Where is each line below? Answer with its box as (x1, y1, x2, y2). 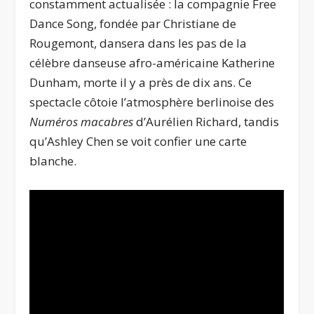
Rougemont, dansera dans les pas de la (29, 34, 247, 51)
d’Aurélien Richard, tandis (136, 113, 280, 130)
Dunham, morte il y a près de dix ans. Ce (29, 74, 252, 90)
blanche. (29, 152, 77, 169)
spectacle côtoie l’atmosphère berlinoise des (29, 93, 275, 110)
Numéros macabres (29, 113, 137, 130)
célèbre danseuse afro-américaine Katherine (29, 54, 275, 71)
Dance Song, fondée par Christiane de (29, 15, 237, 32)
